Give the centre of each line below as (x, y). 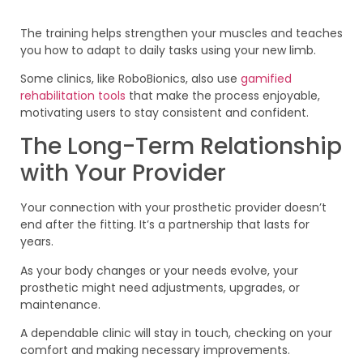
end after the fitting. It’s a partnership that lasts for (165, 225)
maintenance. (60, 304)
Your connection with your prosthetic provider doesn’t (173, 208)
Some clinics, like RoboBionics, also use (130, 79)
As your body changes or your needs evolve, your (159, 270)
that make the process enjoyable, (224, 96)
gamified (266, 79)
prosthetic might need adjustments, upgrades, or (160, 287)
